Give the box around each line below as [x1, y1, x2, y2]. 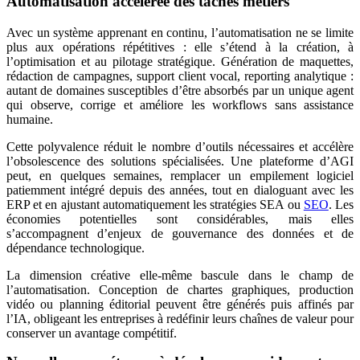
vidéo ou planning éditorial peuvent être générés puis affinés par [6, 297, 354, 311]
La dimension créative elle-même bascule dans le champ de [6, 268, 354, 282]
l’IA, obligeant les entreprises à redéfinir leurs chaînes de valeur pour [6, 312, 354, 325]
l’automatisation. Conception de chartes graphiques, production [6, 283, 354, 297]
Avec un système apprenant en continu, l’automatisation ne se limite [6, 26, 354, 39]
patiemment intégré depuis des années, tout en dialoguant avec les [6, 183, 354, 197]
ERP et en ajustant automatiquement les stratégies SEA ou [6, 198, 304, 211]
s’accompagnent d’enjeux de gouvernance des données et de [6, 227, 354, 240]
